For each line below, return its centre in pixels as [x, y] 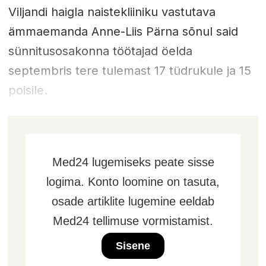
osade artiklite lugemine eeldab [133, 202]
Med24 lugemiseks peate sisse [133, 162]
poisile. [28, 91]
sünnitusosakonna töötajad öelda [100, 51]
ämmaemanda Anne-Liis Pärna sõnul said [123, 32]
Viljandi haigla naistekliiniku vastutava [112, 12]
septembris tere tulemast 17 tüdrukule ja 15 [129, 71]
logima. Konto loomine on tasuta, [133, 182]
